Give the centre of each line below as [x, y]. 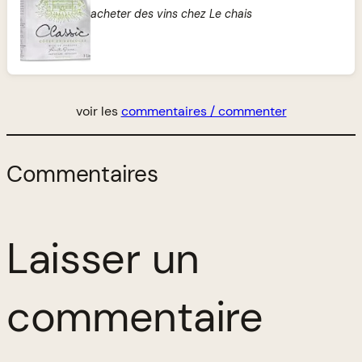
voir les [98, 111]
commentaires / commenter [204, 111]
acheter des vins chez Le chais [171, 13]
